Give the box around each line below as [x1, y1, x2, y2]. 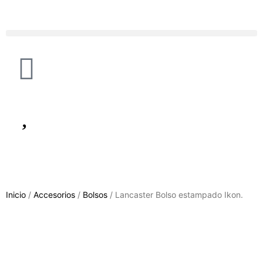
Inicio [6, 190, 26, 200]
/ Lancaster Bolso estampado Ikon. [107, 190, 243, 200]
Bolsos [83, 190, 107, 200]
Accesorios [33, 190, 75, 200]
